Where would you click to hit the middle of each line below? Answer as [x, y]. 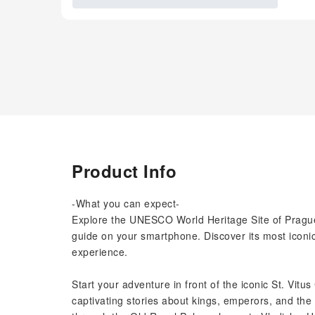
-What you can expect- [126, 203]
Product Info [124, 171]
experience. [100, 252]
